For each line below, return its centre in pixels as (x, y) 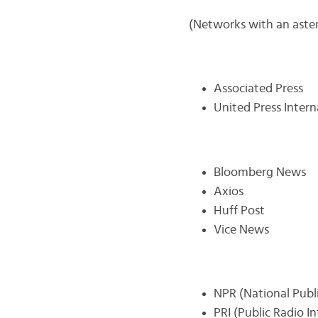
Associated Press (258, 89)
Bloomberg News (259, 172)
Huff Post (239, 210)
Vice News (241, 230)
